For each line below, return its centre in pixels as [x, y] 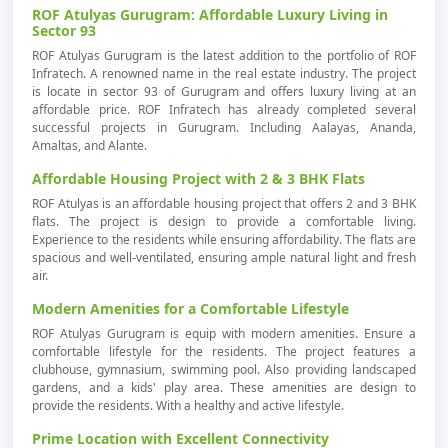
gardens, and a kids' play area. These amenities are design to [224, 387]
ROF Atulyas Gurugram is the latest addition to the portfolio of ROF [224, 55]
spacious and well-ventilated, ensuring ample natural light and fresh [224, 257]
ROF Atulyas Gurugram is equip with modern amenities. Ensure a [224, 333]
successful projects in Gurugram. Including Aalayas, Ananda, [224, 127]
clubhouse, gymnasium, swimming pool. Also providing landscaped [224, 369]
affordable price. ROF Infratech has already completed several [224, 109]
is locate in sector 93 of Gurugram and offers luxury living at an [224, 91]
